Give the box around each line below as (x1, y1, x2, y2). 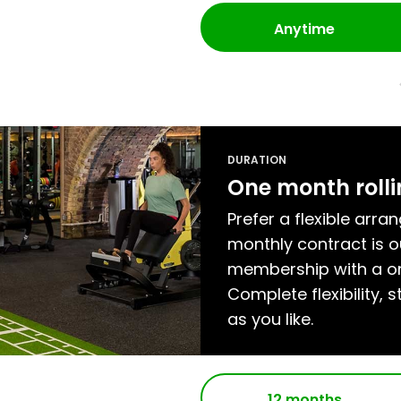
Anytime (274, 19, 336, 40)
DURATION (227, 152, 286, 168)
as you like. (227, 308, 313, 331)
